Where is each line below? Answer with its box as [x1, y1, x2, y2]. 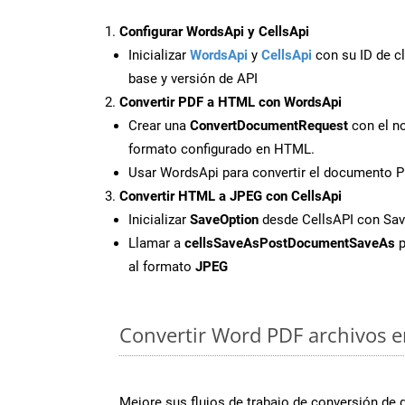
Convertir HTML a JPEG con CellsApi [119, 187, 342, 204]
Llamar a [128, 234, 184, 251]
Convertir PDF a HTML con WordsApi [119, 93, 342, 110]
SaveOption [190, 211, 259, 228]
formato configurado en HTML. [128, 140, 315, 157]
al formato [128, 258, 195, 275]
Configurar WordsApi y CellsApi [119, 23, 309, 40]
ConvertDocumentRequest [190, 117, 348, 134]
